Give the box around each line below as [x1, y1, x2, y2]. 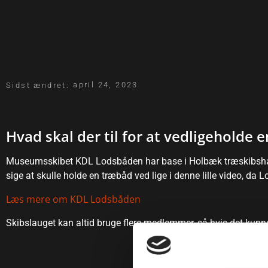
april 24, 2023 [73, 80, 138, 90]
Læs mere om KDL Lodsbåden [6, 192, 141, 206]
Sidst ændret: [6, 81, 70, 90]
